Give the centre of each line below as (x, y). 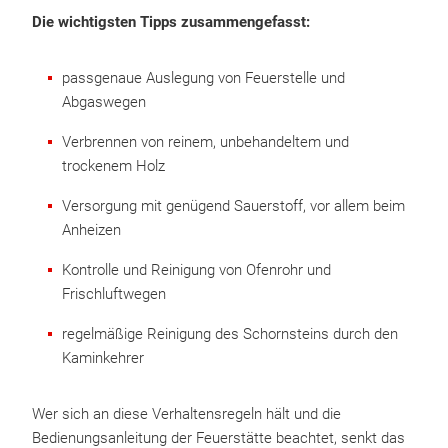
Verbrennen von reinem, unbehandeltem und (205, 142)
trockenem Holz (113, 166)
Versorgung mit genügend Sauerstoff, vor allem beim (233, 206)
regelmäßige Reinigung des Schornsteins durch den (230, 334)
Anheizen (91, 230)
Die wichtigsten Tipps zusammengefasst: (171, 22)
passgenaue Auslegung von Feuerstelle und (203, 78)
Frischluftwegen (114, 294)
